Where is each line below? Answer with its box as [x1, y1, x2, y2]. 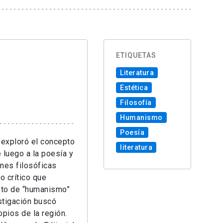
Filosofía [120, 99, 152, 107]
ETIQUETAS [116, 51, 156, 60]
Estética [120, 84, 148, 92]
